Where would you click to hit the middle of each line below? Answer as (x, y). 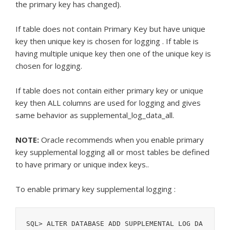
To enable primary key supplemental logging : (95, 189)
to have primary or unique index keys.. (82, 164)
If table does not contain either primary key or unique (109, 90)
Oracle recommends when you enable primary (121, 140)
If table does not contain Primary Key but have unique (110, 29)
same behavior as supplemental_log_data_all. (95, 115)
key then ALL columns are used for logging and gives (108, 103)
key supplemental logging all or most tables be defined (112, 152)
